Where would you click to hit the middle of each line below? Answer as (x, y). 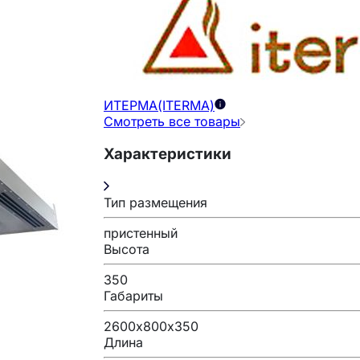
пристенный (141, 233)
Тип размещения (155, 202)
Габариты (133, 295)
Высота (127, 249)
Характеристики (168, 153)
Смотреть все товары (172, 122)
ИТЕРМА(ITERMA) (159, 106)
